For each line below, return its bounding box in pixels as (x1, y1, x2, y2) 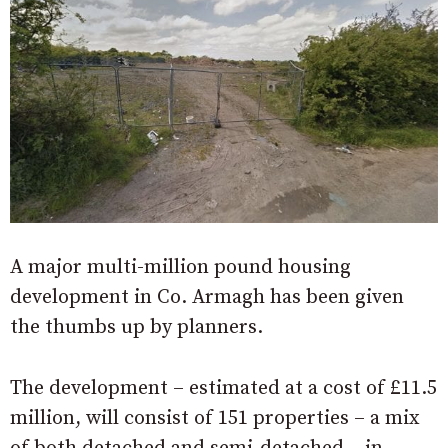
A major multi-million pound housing (10, 255, 351, 281)
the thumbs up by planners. (10, 315, 263, 341)
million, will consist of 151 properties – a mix (10, 406, 420, 432)
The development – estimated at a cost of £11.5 (10, 376, 437, 402)
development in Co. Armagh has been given (10, 285, 404, 311)
